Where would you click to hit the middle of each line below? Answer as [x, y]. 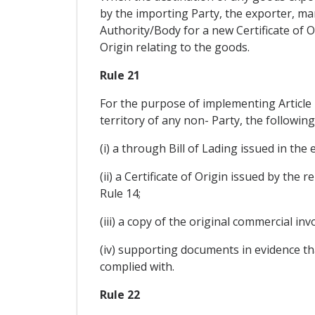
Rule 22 [120, 295]
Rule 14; [120, 194]
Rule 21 [120, 76]
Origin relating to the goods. [174, 47]
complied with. [137, 267]
